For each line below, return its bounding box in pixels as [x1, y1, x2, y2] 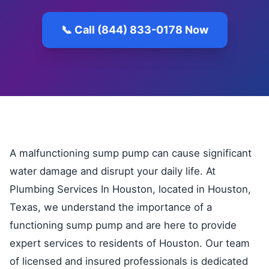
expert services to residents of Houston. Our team [10, 237, 250, 249]
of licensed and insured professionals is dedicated [10, 255, 248, 267]
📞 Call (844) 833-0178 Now [61, 23, 208, 36]
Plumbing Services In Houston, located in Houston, [10, 183, 251, 195]
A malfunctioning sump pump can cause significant [10, 147, 252, 159]
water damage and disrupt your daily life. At [10, 165, 216, 177]
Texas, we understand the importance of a [10, 201, 212, 213]
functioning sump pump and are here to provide [10, 219, 237, 231]
